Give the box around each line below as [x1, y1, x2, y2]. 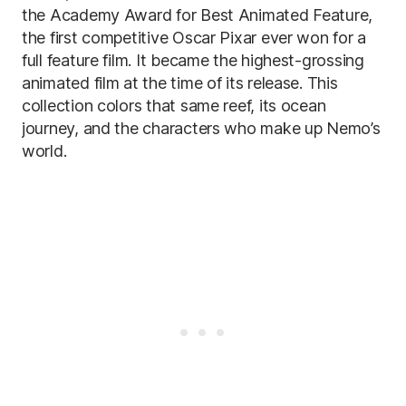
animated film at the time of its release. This [22, 73, 338, 92]
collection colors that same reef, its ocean [22, 96, 326, 115]
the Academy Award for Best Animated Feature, [22, 5, 373, 24]
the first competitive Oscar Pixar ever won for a [22, 28, 367, 47]
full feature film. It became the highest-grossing [22, 51, 364, 70]
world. [22, 141, 67, 160]
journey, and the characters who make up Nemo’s [22, 119, 381, 138]
